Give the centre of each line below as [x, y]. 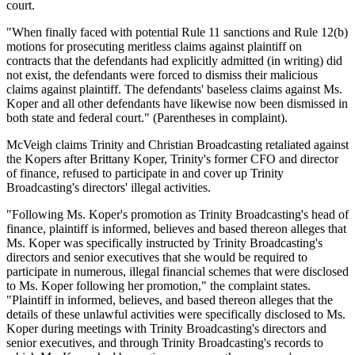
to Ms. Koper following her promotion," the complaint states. [158, 286]
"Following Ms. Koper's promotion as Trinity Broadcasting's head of [177, 215]
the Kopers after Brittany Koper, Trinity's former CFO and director [172, 159]
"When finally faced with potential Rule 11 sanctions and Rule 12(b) [177, 32]
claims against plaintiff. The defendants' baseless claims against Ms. [174, 90]
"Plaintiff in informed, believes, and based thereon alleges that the [170, 300]
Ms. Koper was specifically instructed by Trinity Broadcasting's [164, 243]
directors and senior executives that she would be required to [157, 258]
